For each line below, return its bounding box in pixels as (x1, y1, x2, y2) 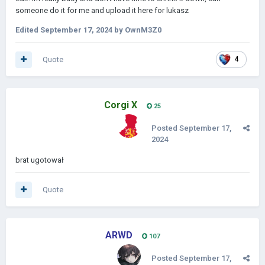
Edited (15, 25, 40, 34)
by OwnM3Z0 (112, 25, 161, 34)
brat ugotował (15, 156, 64, 164)
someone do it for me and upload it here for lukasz (15, 6, 189, 15)
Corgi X (104, 99, 137, 111)
